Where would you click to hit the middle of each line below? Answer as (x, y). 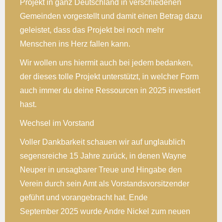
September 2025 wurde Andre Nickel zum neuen (105, 211)
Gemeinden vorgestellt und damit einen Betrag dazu (111, 16)
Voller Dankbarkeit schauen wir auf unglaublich (103, 142)
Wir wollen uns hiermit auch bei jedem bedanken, (106, 62)
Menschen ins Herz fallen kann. (75, 44)
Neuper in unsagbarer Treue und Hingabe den (101, 169)
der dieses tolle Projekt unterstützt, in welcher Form (109, 76)
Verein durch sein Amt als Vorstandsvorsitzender (105, 183)
